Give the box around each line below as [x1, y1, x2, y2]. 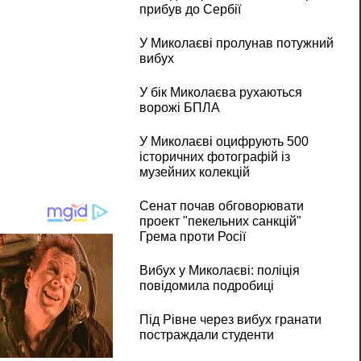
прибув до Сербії [139, 2, 241, 17]
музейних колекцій [139, 165, 250, 180]
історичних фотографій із [139, 150, 290, 164]
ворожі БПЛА [139, 101, 220, 115]
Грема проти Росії [139, 230, 246, 244]
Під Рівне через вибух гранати [139, 313, 322, 327]
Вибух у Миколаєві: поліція [139, 263, 300, 278]
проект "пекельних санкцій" [139, 214, 301, 229]
